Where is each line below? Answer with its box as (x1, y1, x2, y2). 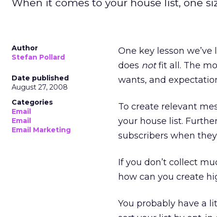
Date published (12, 74, 69, 82)
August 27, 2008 (12, 83, 68, 92)
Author (12, 44, 38, 52)
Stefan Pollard (12, 53, 65, 62)
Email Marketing (12, 125, 71, 134)
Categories (12, 98, 53, 107)
